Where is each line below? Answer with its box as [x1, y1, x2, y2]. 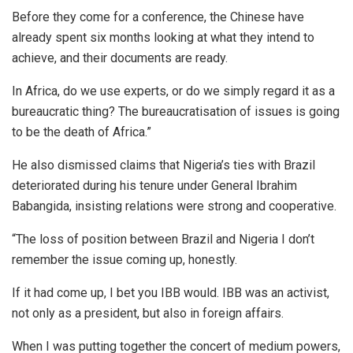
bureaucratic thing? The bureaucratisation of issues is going [12, 103, 340, 119]
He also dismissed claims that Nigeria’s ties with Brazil [12, 157, 315, 173]
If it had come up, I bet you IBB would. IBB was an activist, [12, 284, 329, 300]
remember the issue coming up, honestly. [12, 251, 237, 267]
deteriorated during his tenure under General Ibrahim [12, 177, 297, 193]
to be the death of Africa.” [12, 124, 151, 139]
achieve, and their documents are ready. [12, 50, 228, 65]
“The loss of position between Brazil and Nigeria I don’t [12, 231, 314, 247]
